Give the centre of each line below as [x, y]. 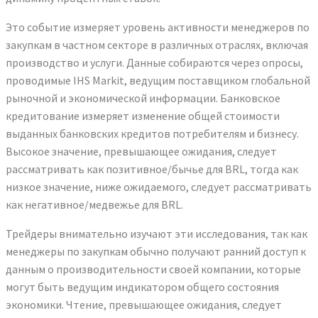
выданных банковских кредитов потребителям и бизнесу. [152, 133]
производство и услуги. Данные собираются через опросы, [154, 62]
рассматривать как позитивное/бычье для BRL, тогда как [152, 169]
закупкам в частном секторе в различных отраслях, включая [157, 44]
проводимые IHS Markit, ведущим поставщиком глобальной [158, 80]
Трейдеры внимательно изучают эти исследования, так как [157, 233]
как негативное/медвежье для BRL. [94, 204]
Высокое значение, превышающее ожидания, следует [141, 151]
